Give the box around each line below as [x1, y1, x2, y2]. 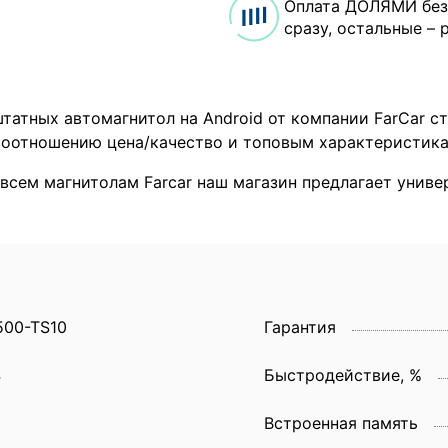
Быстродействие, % [264, 364, 422, 385]
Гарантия [264, 316, 336, 337]
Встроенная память [264, 412, 418, 433]
